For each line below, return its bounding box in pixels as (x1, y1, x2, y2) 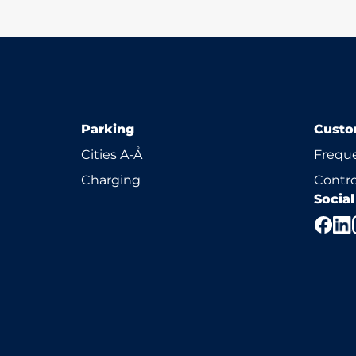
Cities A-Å (81, 147, 142, 162)
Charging (81, 172, 141, 188)
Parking (81, 122, 134, 137)
